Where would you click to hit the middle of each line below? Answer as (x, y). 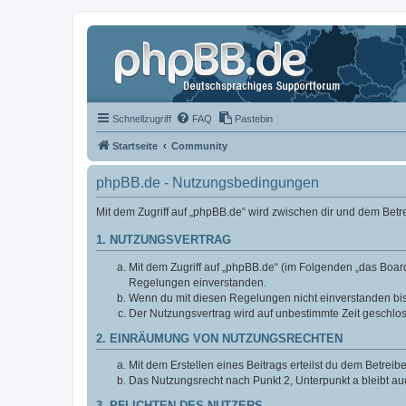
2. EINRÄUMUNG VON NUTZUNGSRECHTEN (219, 338)
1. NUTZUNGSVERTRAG (164, 241)
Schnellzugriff (142, 119)
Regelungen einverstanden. (198, 282)
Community (199, 146)
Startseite (135, 146)
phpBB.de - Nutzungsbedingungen (208, 183)
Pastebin (254, 119)
